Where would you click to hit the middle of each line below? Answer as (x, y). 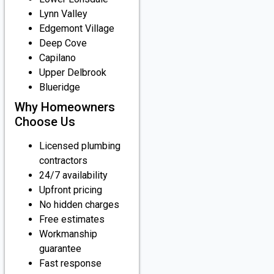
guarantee (60, 249)
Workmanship (68, 234)
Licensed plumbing (80, 146)
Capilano (57, 58)
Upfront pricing (71, 190)
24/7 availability (73, 176)
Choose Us (45, 122)
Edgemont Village (77, 29)
